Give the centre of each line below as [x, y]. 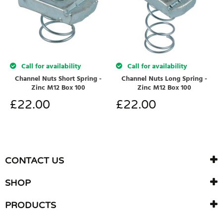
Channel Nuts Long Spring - [164, 79]
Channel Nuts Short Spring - [58, 79]
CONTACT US [34, 161]
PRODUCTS [30, 205]
